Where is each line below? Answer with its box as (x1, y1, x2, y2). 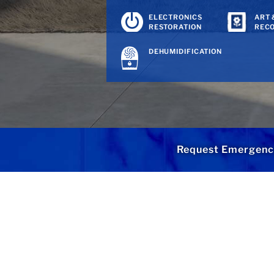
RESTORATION (148, 23, 202, 31)
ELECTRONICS (148, 13, 202, 21)
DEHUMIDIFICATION (148, 47, 222, 56)
